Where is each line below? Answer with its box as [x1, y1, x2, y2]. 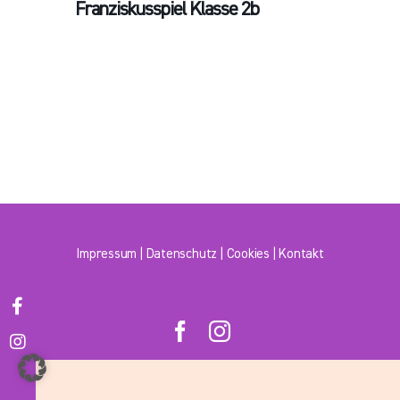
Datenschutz [146, 247, 218, 261]
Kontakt [279, 247, 324, 261]
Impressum [76, 247, 137, 261]
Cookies [226, 247, 270, 261]
